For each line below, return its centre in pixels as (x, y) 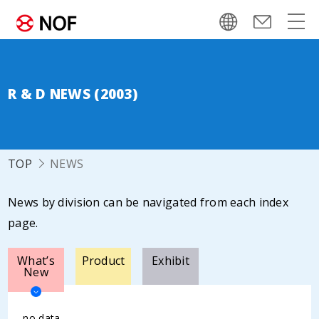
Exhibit (171, 261)
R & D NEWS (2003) (73, 94)
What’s (36, 261)
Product (103, 261)
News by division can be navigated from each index (148, 202)
